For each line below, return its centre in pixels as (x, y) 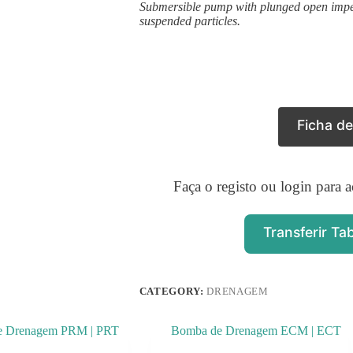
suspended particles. (190, 21)
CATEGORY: (173, 292)
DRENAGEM (238, 292)
